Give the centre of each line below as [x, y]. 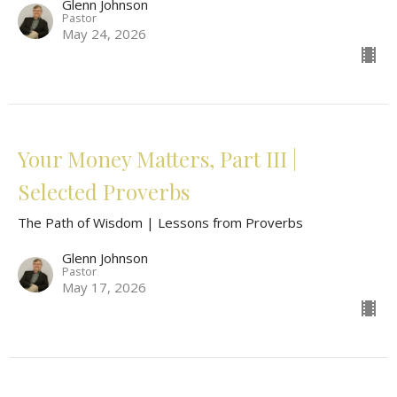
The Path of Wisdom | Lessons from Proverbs [160, 223]
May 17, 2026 [104, 288]
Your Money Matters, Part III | [157, 159]
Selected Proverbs [104, 192]
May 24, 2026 [104, 34]
